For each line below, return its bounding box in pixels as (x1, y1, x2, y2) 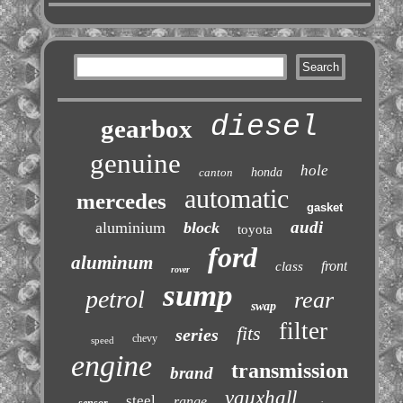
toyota (237, 222, 273, 237)
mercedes (76, 189, 166, 214)
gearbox (100, 114, 193, 144)
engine (70, 349, 152, 383)
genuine (90, 148, 182, 180)
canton (199, 166, 234, 180)
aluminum (71, 252, 154, 274)
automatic (184, 184, 289, 214)
